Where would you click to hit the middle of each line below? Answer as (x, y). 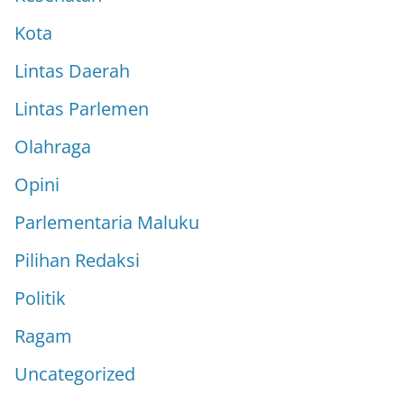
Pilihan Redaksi (77, 260)
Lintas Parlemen (82, 108)
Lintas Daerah (72, 70)
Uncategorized (75, 373)
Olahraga (53, 146)
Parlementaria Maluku (107, 222)
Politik (40, 298)
